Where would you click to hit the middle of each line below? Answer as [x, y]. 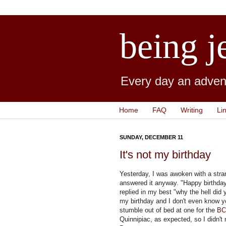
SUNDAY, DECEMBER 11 [151, 137]
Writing [192, 110]
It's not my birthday [165, 155]
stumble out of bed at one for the [168, 210]
